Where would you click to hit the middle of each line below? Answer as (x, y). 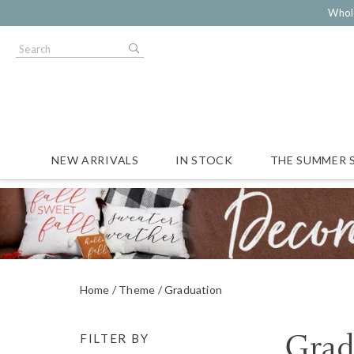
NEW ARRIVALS (95, 160)
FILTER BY (114, 338)
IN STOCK (204, 160)
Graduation (193, 289)
